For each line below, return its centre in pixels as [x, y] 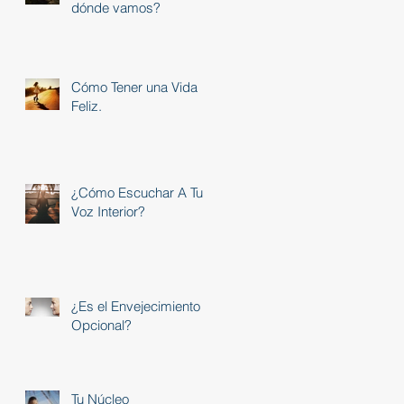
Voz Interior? [108, 211]
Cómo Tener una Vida [134, 87]
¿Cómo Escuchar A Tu [137, 192]
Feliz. [87, 106]
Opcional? [101, 325]
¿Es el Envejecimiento [136, 306]
